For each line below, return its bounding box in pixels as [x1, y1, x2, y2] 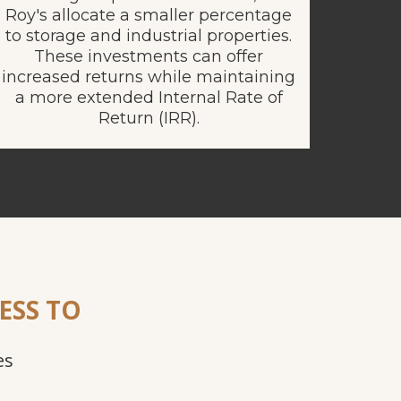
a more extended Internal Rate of [14, 87, 283, 107]
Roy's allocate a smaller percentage [5, 4, 292, 25]
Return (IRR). [98, 107, 200, 128]
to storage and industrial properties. [5, 25, 292, 46]
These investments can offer [34, 46, 263, 66]
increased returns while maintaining [2, 66, 295, 87]
